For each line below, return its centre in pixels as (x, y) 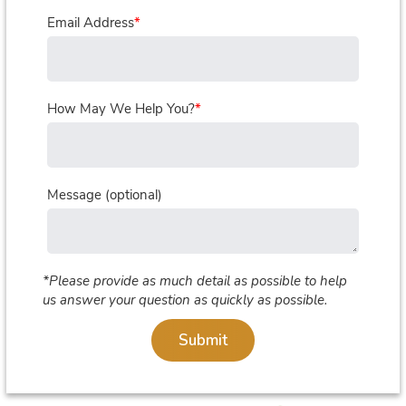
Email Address (91, 23)
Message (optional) (105, 195)
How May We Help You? (121, 109)
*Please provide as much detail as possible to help (195, 281)
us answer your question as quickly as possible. (185, 300)
